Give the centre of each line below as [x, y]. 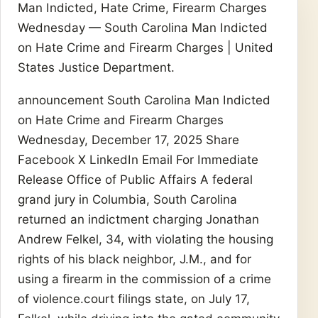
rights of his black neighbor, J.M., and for [135, 259]
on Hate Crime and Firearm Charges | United [146, 47]
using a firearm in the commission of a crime [144, 279]
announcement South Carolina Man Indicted [144, 100]
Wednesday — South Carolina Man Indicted [143, 27]
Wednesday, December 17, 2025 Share [128, 140]
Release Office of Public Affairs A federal [135, 180]
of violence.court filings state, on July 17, [134, 299]
